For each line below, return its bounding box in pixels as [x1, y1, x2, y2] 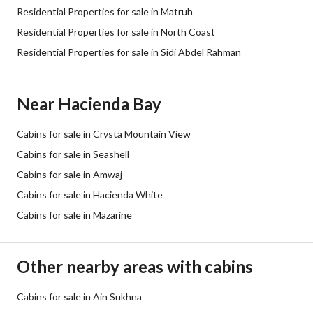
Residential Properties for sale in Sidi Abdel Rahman [17, 46, 241, 58]
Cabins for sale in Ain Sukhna [17, 291, 142, 303]
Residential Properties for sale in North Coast [17, 26, 215, 38]
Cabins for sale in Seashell [17, 148, 129, 160]
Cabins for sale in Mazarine [17, 209, 132, 221]
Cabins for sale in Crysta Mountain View [17, 128, 191, 140]
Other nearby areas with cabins [17, 256, 253, 277]
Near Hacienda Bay [17, 94, 161, 114]
